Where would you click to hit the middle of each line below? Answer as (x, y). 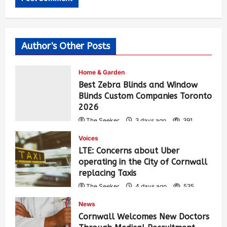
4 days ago (151, 186)
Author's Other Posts (66, 46)
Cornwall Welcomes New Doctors (144, 217)
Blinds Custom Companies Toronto (145, 96)
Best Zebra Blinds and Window (138, 85)
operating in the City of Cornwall (143, 162)
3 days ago (151, 121)
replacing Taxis (107, 173)
